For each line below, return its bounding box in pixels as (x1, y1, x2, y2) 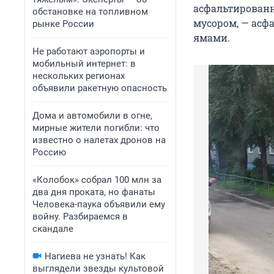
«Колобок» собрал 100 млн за (32, 174, 161, 185)
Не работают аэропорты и (32, 46, 145, 57)
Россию (32, 147, 66, 158)
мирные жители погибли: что (32, 122, 160, 133)
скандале (32, 223, 73, 234)
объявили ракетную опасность (32, 83, 167, 94)
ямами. (193, 31, 230, 45)
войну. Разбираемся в (32, 211, 128, 222)
